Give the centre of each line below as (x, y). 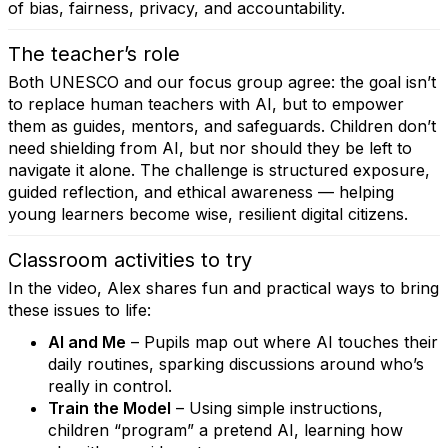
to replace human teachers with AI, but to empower (206, 104)
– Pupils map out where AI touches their (282, 342)
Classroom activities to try (130, 260)
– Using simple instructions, (277, 408)
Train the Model (109, 408)
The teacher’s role (94, 54)
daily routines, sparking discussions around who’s (236, 364)
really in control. (110, 386)
